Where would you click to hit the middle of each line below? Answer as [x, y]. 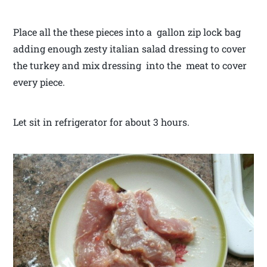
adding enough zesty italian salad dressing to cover [130, 49]
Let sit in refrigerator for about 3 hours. [102, 122]
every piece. [39, 82]
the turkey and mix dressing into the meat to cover [130, 66]
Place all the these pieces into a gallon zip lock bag [127, 32]
